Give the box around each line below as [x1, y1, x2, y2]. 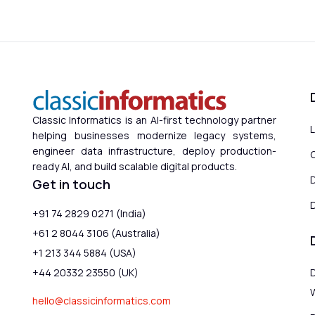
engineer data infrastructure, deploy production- [32, 144, 277, 158]
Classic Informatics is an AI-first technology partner [32, 113, 277, 127]
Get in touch [32, 176, 110, 193]
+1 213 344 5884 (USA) [32, 246, 136, 260]
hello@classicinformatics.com [32, 294, 171, 308]
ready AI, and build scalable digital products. [32, 160, 237, 174]
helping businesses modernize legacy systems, [32, 129, 277, 143]
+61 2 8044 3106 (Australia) [32, 226, 160, 240]
